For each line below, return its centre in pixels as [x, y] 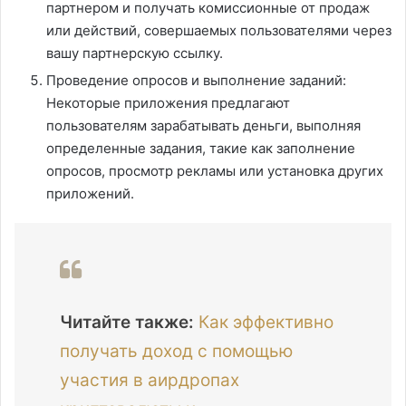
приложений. [90, 194]
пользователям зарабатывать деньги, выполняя [203, 126]
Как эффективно [266, 323]
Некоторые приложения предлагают [168, 103]
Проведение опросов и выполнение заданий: [196, 81]
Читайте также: [127, 323]
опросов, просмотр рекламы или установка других [215, 171]
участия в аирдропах [150, 381]
